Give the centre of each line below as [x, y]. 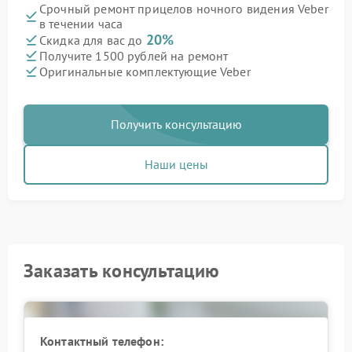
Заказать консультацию [122, 271]
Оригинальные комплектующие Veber [145, 71]
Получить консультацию [176, 124]
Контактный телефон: [102, 341]
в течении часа [81, 24]
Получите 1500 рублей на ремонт [134, 55]
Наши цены [176, 164]
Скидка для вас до [93, 40]
